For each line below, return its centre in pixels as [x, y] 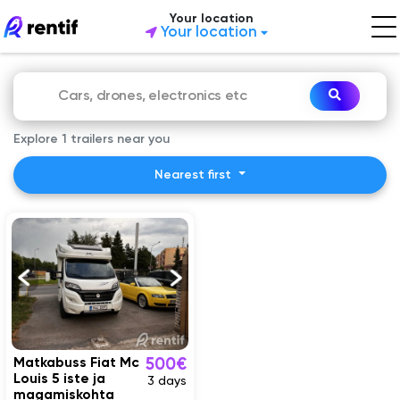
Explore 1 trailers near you [92, 140]
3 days [167, 382]
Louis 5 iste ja [60, 380]
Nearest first [192, 175]
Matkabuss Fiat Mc [77, 364]
